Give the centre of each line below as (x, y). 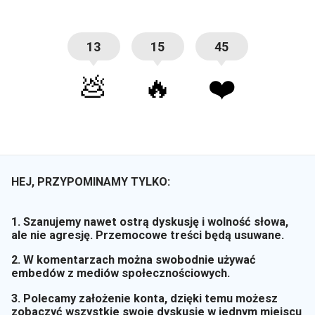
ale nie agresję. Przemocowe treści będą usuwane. (148, 235)
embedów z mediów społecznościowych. (121, 274)
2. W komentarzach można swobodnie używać (134, 260)
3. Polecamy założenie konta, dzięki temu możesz (144, 298)
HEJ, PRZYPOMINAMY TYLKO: (91, 182)
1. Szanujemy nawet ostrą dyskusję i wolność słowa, (150, 221)
